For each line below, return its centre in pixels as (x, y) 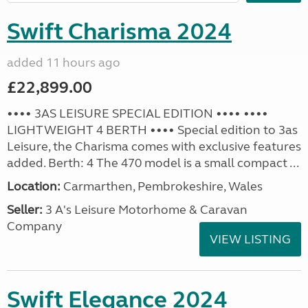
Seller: (25, 210)
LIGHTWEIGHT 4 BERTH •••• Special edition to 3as (152, 130)
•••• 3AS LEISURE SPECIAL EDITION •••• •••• (137, 113)
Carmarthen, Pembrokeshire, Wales (162, 186)
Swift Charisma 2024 (119, 32)
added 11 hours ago (64, 63)
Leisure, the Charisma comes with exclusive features (154, 146)
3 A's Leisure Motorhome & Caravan (145, 210)
